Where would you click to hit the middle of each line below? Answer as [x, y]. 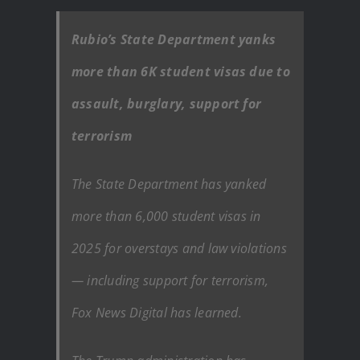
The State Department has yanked [169, 184]
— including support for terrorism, [170, 280]
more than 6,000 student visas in [166, 216]
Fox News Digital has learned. [157, 312]
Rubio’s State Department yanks [174, 39]
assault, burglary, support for [167, 103]
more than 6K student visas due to [181, 71]
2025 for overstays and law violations [179, 248]
